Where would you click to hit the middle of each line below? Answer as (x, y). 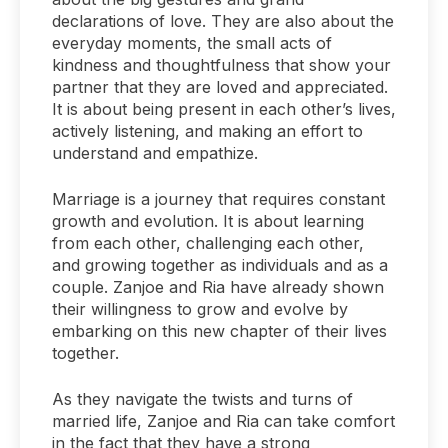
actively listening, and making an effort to (207, 130)
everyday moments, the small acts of (192, 42)
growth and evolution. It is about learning (208, 220)
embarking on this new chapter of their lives (219, 330)
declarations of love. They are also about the (223, 20)
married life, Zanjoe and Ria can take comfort (223, 420)
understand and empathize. (155, 152)
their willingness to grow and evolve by (200, 308)
